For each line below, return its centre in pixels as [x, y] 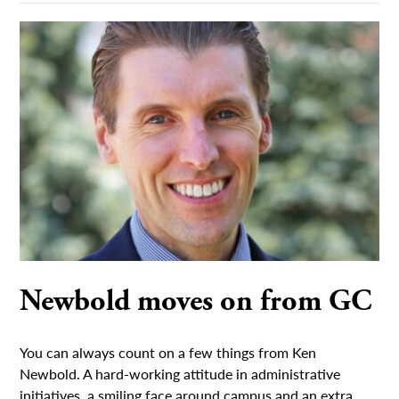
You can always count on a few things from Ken [168, 353]
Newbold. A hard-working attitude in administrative [180, 374]
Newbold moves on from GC [196, 302]
